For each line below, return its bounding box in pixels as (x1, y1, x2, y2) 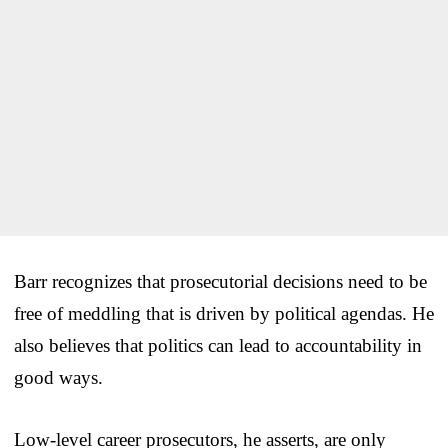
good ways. (14, 366, 103, 388)
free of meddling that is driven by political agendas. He (14, 302, 434, 324)
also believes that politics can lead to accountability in (14, 334, 422, 356)
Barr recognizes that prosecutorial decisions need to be (14, 270, 427, 292)
